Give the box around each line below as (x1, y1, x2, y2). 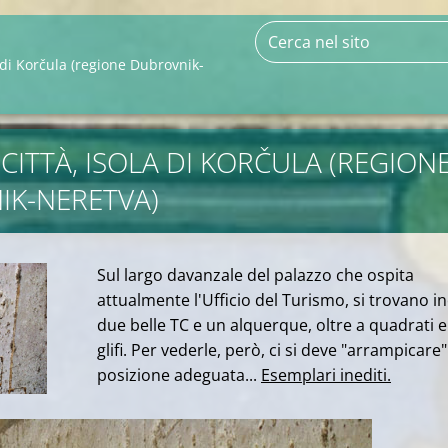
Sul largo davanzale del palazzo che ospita (97, 264, 414, 286)
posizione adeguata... (97, 364, 261, 386)
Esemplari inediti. (261, 364, 391, 386)
